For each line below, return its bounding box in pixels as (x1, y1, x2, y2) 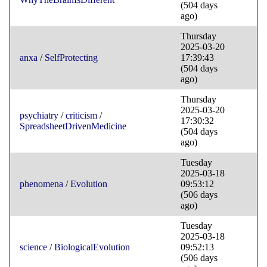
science (20, 242, 47, 253)
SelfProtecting (45, 52, 98, 63)
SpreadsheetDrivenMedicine (20, 121, 126, 132)
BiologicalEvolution (54, 242, 130, 253)
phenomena (20, 179, 63, 190)
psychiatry (20, 110, 58, 121)
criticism (66, 110, 97, 121)
